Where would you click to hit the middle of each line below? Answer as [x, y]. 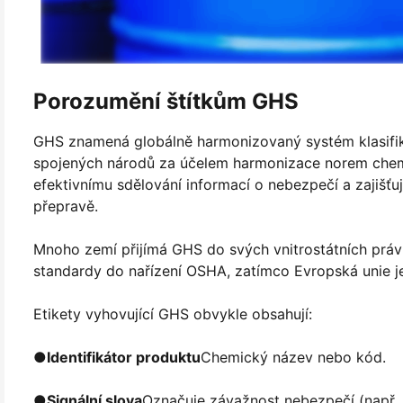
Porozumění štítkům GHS [166, 101]
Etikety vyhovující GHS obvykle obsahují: [173, 313]
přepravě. [66, 206]
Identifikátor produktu [124, 357]
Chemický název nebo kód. [293, 357]
